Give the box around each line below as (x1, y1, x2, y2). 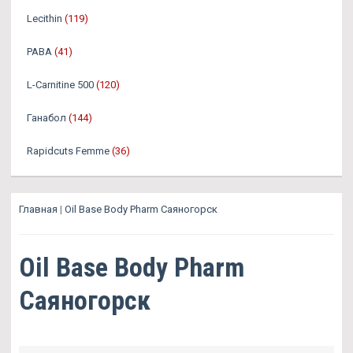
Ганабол (27, 112, 66, 124)
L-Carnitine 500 (27, 79, 94, 91)
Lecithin (27, 13, 62, 24)
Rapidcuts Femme (27, 145, 110, 157)
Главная (19, 203, 58, 215)
